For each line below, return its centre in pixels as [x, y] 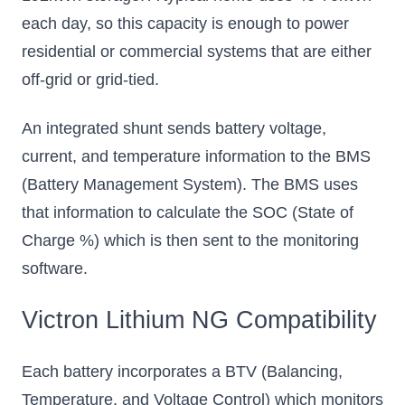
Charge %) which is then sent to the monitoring [190, 240]
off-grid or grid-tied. [90, 80]
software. [55, 268]
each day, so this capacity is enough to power [185, 24]
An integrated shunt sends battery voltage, [174, 128]
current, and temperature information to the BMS [196, 156]
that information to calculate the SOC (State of [188, 212]
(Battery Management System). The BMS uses [190, 184]
